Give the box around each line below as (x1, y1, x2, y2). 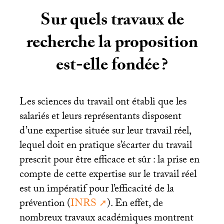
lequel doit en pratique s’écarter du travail (19, 137, 192, 155)
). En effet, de (106, 195, 163, 213)
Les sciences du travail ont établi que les (19, 93, 186, 112)
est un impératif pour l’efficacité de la (19, 180, 174, 199)
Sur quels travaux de (40, 7, 184, 37)
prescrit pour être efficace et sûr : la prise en (19, 151, 199, 170)
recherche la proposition (26, 30, 198, 59)
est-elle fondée (56, 52, 159, 82)
